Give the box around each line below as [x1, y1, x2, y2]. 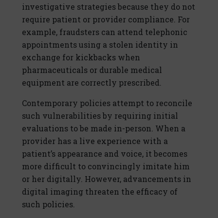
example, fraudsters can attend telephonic [22, 27, 187, 37]
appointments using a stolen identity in [22, 39, 178, 50]
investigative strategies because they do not [22, 1, 195, 12]
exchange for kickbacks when [22, 52, 140, 63]
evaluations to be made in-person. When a [22, 123, 185, 134]
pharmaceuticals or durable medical [22, 65, 162, 75]
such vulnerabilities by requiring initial [22, 110, 178, 121]
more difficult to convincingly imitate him [22, 161, 190, 172]
